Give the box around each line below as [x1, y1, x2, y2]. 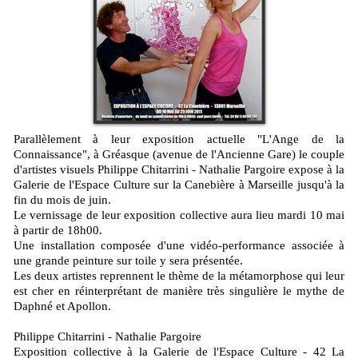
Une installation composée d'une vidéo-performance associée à [14, 239, 344, 252]
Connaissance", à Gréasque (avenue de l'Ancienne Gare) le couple [14, 148, 344, 161]
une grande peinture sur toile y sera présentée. [14, 254, 243, 267]
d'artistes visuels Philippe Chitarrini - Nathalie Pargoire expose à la [14, 163, 344, 176]
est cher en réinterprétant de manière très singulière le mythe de [14, 284, 344, 297]
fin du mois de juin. [14, 193, 111, 206]
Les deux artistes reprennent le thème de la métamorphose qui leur [14, 269, 344, 282]
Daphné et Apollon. [14, 300, 111, 312]
